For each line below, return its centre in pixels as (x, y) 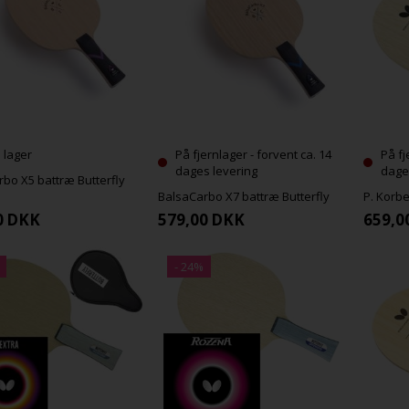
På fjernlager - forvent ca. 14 (254, 154)
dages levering (217, 170)
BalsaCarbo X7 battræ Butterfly (244, 196)
